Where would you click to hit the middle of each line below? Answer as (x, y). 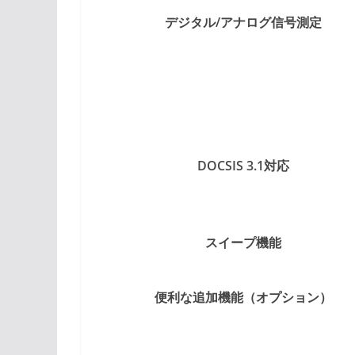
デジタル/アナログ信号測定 (243, 22)
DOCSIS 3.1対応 (243, 165)
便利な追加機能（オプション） (243, 297)
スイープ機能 (243, 242)
